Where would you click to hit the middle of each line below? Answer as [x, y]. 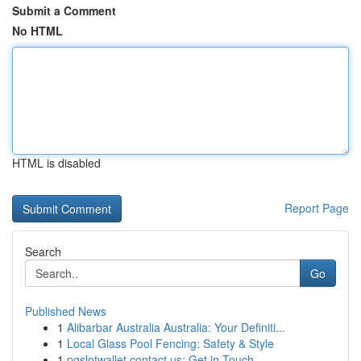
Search [43, 251]
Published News [66, 311]
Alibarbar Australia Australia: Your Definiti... [176, 327]
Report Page [317, 208]
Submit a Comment [64, 10]
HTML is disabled [56, 163]
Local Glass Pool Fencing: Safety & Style [170, 343]
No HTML [37, 31]
